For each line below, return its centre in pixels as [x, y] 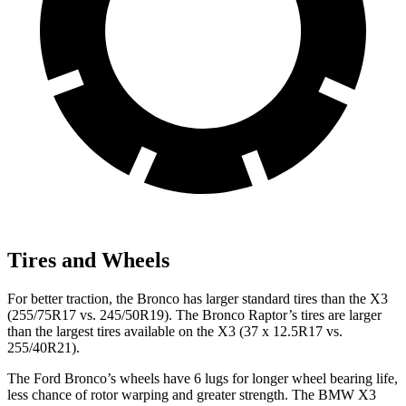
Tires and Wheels [88, 260]
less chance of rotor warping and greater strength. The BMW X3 [192, 394]
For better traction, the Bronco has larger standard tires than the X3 [198, 298]
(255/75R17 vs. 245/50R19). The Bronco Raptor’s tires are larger [194, 314]
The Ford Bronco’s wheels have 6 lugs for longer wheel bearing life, [203, 378]
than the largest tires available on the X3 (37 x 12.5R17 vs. [175, 331]
